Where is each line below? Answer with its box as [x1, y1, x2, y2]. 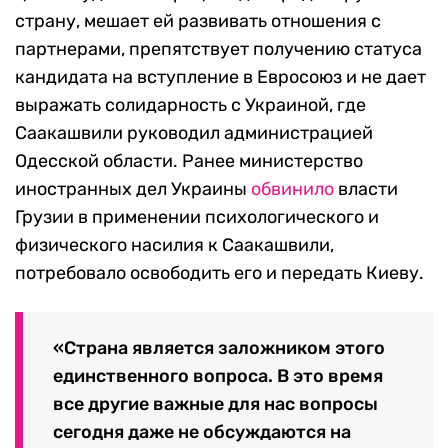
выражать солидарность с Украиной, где [15, 94, 366, 117]
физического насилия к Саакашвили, [15, 234, 334, 257]
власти [334, 178, 398, 201]
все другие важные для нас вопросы [53, 392, 378, 415]
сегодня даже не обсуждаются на [53, 420, 351, 443]
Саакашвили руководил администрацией [15, 122, 373, 145]
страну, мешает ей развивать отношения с [15, 10, 381, 33]
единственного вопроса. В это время [53, 364, 383, 387]
